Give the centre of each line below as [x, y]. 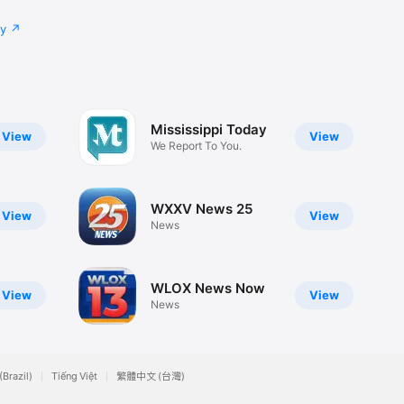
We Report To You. [196, 146]
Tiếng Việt [74, 376]
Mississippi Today [208, 130]
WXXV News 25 [201, 209]
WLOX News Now [207, 289]
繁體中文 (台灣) [151, 376]
